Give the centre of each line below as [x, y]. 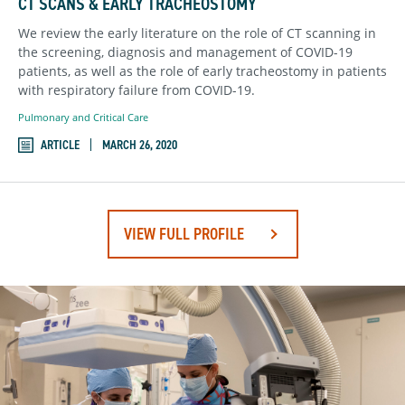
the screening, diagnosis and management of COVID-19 [185, 52]
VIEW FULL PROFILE [184, 234]
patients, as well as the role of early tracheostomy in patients [202, 71]
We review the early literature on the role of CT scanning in [197, 33]
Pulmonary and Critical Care [83, 118]
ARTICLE [60, 145]
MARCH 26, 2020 [140, 145]
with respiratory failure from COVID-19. [137, 90]
